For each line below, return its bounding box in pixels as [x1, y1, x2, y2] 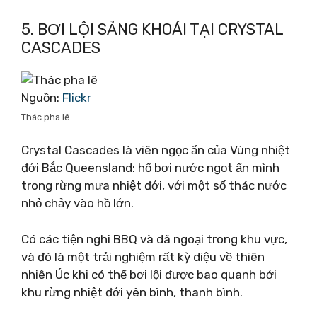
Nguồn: [21, 90, 62, 105]
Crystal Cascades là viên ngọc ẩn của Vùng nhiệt [21, 143, 290, 157]
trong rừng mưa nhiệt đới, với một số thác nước [21, 178, 287, 192]
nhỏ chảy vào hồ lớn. [21, 196, 134, 210]
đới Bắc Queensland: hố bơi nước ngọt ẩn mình [21, 161, 279, 175]
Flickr [62, 90, 91, 105]
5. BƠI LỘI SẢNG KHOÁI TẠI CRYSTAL [21, 19, 283, 39]
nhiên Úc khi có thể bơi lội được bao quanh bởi [21, 267, 277, 282]
